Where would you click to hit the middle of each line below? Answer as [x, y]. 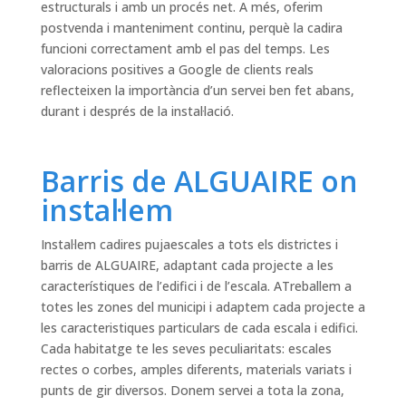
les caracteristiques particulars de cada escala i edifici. [199, 328]
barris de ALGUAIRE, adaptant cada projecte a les [187, 266]
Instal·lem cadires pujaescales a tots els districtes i [189, 245]
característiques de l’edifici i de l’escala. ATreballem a [196, 286]
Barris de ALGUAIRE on [199, 181]
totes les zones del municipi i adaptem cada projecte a [203, 307]
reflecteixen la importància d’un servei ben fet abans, [197, 91]
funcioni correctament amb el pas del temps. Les [185, 49]
